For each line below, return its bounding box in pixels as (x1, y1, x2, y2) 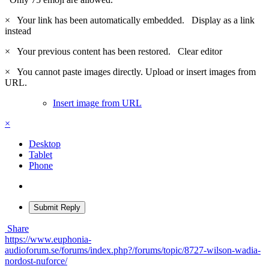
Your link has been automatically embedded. (13, 14, 192, 25)
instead (5, 25, 31, 36)
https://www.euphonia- (5, 234, 91, 244)
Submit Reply (34, 202, 80, 212)
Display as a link (192, 14, 255, 25)
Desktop (29, 138, 61, 149)
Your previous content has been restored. (13, 46, 178, 56)
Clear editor (178, 46, 222, 56)
